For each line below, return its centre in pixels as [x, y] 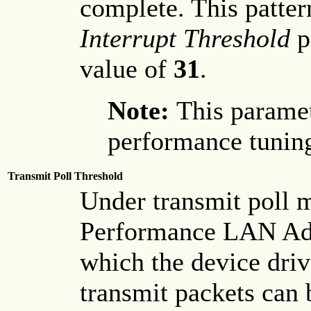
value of [127, 69]
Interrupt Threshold [185, 39]
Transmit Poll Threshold [65, 176]
